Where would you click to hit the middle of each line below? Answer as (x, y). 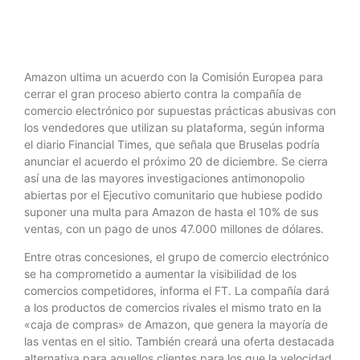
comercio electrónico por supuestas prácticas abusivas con (180, 110)
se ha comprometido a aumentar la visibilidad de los (160, 274)
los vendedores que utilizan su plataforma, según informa (174, 127)
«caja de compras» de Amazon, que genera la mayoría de (176, 325)
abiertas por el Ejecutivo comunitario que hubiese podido (173, 195)
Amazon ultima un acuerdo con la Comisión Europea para (174, 77)
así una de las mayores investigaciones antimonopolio (164, 178)
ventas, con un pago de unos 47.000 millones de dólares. (177, 229)
